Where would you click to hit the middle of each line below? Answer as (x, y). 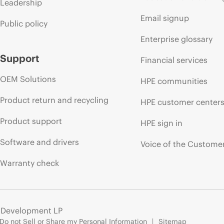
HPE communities (174, 81)
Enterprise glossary (177, 39)
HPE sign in (162, 123)
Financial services (174, 60)
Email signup (165, 18)
